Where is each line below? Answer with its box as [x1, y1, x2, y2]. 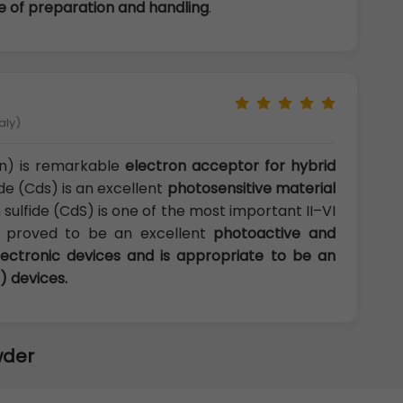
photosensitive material [166, 178, 336, 200]
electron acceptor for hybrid [124, 156, 336, 177]
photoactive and [213, 223, 336, 245]
